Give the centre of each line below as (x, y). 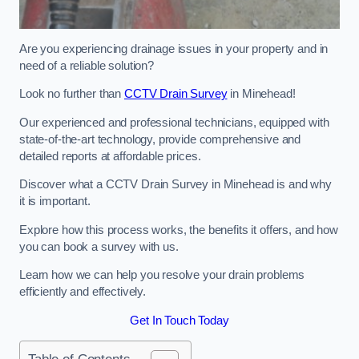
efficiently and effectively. (83, 292)
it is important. (56, 202)
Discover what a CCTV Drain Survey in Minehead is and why (175, 185)
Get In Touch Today (179, 320)
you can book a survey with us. (101, 246)
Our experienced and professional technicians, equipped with (174, 122)
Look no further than (72, 94)
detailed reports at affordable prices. (110, 156)
